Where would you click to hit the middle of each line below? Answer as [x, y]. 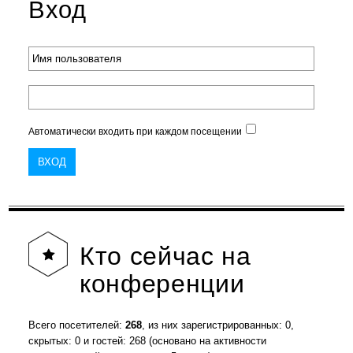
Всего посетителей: [77, 325]
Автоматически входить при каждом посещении [136, 132]
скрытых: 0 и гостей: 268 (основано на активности [148, 341]
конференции [162, 284]
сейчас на [187, 256]
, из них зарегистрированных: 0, [218, 325]
